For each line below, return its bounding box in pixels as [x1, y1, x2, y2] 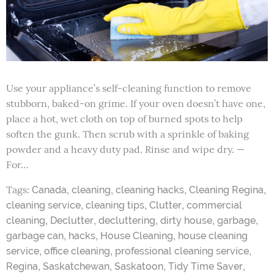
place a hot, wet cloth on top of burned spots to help [6, 113, 243, 125]
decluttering [98, 215, 155, 227]
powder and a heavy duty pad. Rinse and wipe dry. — [6, 143, 245, 156]
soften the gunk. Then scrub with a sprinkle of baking [6, 128, 249, 141]
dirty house [160, 215, 212, 227]
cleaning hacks [116, 184, 184, 196]
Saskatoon [114, 261, 163, 273]
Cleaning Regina [189, 184, 264, 196]
